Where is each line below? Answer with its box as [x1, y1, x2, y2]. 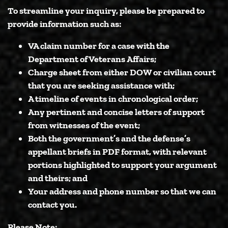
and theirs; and [28, 173, 88, 184]
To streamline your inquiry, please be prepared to [8, 5, 205, 16]
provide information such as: [8, 18, 121, 29]
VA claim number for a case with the [28, 40, 169, 51]
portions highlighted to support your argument [28, 159, 217, 170]
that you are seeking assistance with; [28, 80, 175, 91]
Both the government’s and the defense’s [28, 133, 190, 144]
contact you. [28, 199, 77, 210]
